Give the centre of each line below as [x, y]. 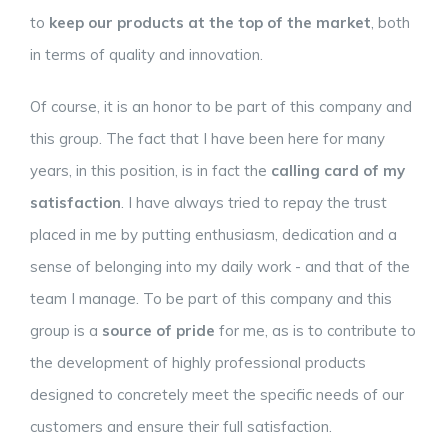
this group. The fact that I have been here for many [207, 139]
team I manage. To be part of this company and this [211, 299]
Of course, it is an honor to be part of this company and [221, 107]
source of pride [160, 331]
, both [390, 23]
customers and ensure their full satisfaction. [181, 427]
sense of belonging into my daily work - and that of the [220, 267]
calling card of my [336, 171]
